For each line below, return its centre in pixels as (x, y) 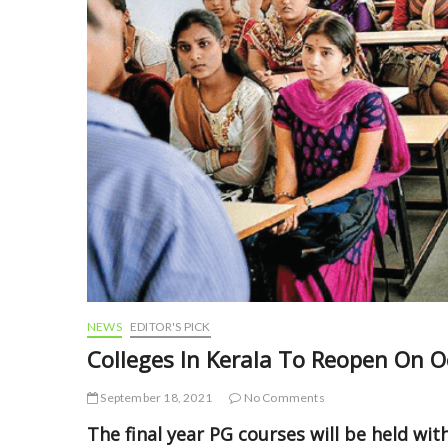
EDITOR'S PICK (170, 326)
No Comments (283, 397)
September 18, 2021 (155, 397)
